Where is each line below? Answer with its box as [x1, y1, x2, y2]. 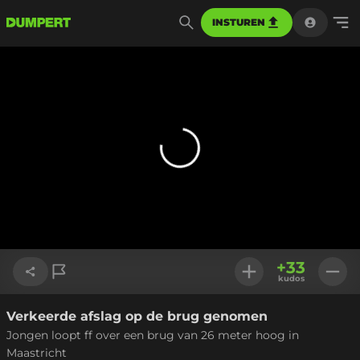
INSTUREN [212, 16, 265, 28]
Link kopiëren [27, 312, 100, 326]
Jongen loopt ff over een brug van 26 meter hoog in [6, 328, 299, 342]
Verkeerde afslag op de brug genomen [6, 309, 268, 324]
